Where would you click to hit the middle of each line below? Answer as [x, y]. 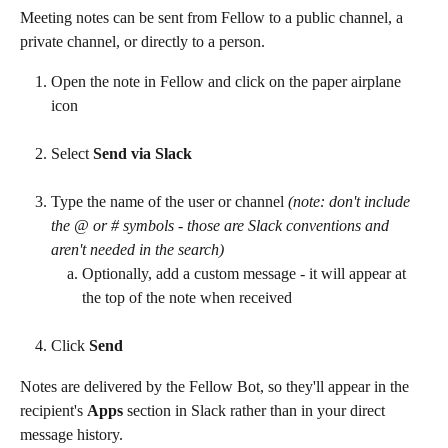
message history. [71, 434]
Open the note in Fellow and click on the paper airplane [228, 81]
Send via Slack [142, 153]
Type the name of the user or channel [169, 202]
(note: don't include [351, 202]
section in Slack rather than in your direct [256, 410]
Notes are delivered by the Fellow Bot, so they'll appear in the [216, 386]
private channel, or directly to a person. [142, 41]
